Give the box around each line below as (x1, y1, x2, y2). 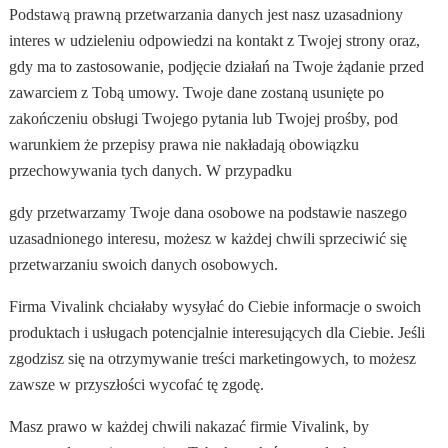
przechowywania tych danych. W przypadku (8, 162, 292, 180)
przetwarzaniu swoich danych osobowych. (8, 256, 278, 274)
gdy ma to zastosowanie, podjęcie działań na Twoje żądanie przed (8, 58, 424, 76)
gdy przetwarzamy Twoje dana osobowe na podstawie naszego (8, 204, 407, 222)
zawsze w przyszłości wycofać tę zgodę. (9, 376, 265, 394)
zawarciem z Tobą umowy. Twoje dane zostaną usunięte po (8, 84, 384, 102)
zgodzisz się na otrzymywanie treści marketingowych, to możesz (9, 350, 417, 368)
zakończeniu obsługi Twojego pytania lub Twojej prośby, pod (8, 110, 398, 128)
